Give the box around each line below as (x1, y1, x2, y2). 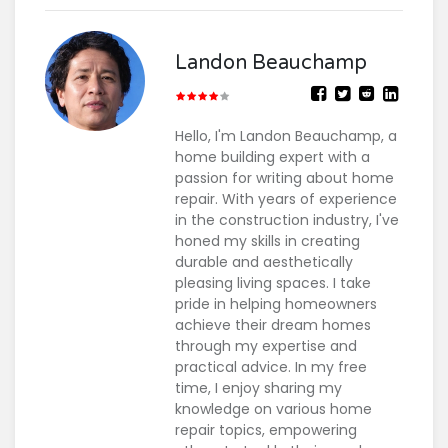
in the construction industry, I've (175, 210, 399, 231)
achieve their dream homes (175, 315, 371, 336)
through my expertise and (175, 336, 357, 357)
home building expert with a (175, 147, 370, 168)
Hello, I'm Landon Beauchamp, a (175, 126, 397, 147)
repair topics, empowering (175, 420, 357, 441)
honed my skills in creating (175, 231, 360, 252)
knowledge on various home (175, 399, 372, 420)
